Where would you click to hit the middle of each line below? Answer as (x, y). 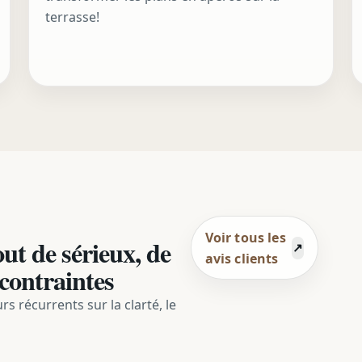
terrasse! (72, 17)
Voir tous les (245, 237)
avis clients (242, 258)
